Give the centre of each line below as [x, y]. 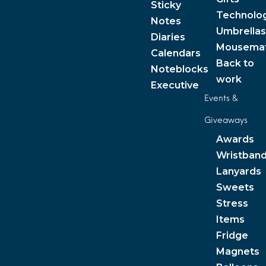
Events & [221, 98]
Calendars [176, 53]
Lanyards [238, 171]
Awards [235, 139]
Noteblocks [180, 69]
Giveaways [226, 120]
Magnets [237, 251]
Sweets [235, 187]
